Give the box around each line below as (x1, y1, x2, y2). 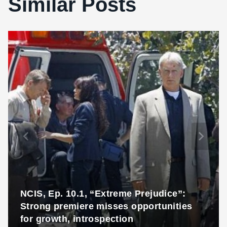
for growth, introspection (20, 213, 133, 224)
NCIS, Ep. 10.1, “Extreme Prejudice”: (20, 188, 186, 199)
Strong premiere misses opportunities (20, 201, 193, 211)
